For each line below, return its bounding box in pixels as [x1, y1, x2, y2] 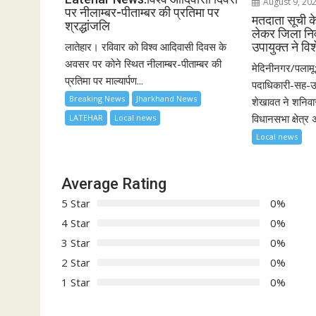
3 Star [61, 235, 90, 250]
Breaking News [69, 92, 125, 104]
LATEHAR [69, 111, 103, 123]
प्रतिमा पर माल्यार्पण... [65, 73, 143, 87]
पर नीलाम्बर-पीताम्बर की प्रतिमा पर [65, 4, 219, 20]
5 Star [61, 195, 90, 210]
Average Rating [61, 174, 166, 193]
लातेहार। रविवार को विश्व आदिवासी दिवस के [65, 39, 226, 54]
